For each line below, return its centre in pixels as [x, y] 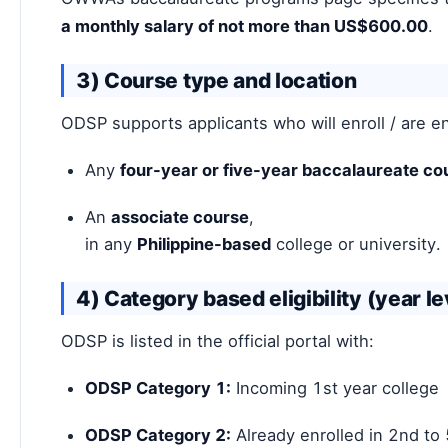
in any [111, 243]
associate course [180, 216]
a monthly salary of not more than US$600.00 [244, 25]
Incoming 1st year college [335, 387]
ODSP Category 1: [158, 387]
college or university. [356, 243]
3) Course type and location [216, 80]
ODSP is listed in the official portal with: [217, 340]
